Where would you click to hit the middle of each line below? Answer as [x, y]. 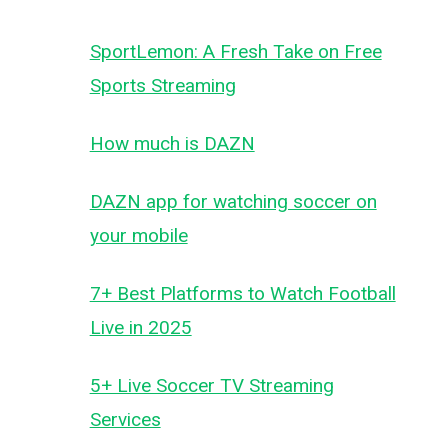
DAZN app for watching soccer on [233, 201]
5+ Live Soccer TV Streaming [211, 385]
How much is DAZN [172, 143]
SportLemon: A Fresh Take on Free [235, 51]
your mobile [138, 235]
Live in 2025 [140, 327]
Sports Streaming [162, 85]
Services [125, 419]
